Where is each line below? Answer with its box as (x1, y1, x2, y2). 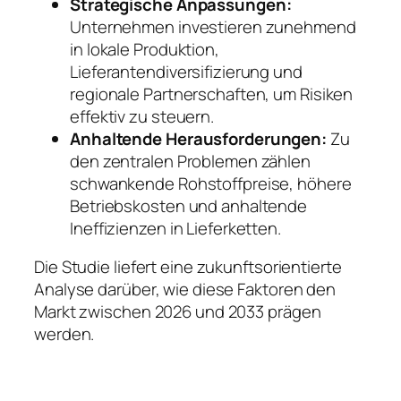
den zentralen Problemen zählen (70, 149, 311, 173)
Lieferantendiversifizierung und (70, 59, 303, 83)
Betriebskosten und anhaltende (70, 193, 308, 218)
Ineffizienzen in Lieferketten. (70, 216, 281, 240)
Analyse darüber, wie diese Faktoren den (34, 277, 337, 302)
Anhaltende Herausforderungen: (70, 126, 328, 150)
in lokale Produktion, (70, 37, 219, 61)
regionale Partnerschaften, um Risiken (70, 81, 354, 106)
